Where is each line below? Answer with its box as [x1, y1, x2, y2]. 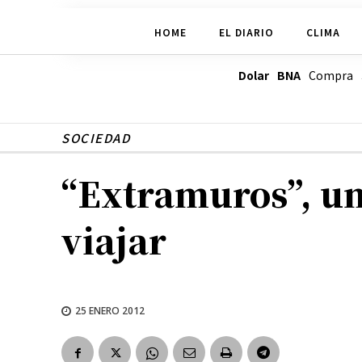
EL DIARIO [218, 24, 274, 39]
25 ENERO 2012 [75, 303, 145, 318]
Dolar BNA [238, 67, 301, 84]
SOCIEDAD [61, 129, 130, 147]
